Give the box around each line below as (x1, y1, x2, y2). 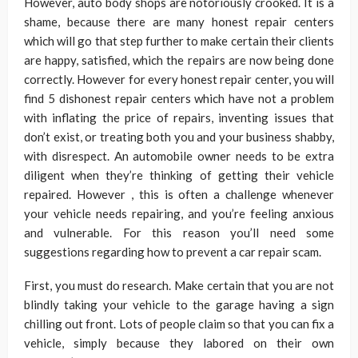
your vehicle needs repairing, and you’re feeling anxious (24, 206, 334, 221)
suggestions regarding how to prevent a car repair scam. (24, 245, 321, 260)
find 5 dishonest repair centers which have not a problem (24, 91, 334, 106)
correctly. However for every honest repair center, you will (24, 72, 334, 87)
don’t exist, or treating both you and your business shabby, (24, 129, 334, 145)
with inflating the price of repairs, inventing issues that (24, 110, 334, 125)
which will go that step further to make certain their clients (24, 34, 334, 49)
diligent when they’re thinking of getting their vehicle (24, 168, 334, 183)
